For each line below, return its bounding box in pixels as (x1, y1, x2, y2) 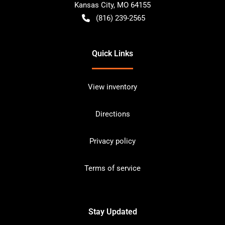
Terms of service (84, 163, 141, 173)
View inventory (88, 82, 137, 91)
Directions (95, 109, 130, 119)
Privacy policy (89, 136, 136, 146)
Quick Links (92, 48, 133, 58)
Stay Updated (88, 206, 137, 216)
